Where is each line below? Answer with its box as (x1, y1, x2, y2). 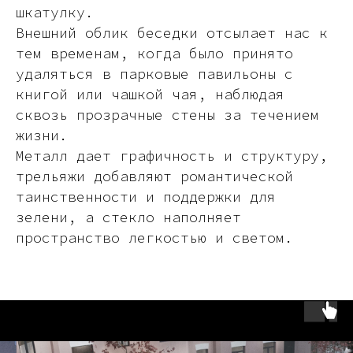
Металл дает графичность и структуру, (16, 147, 328, 165)
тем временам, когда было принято (16, 44, 293, 62)
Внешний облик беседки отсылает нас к (16, 24, 328, 42)
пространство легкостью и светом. (16, 229, 293, 247)
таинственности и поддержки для (16, 188, 276, 206)
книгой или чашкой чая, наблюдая (16, 85, 284, 103)
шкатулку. (16, 3, 94, 21)
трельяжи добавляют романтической (16, 167, 293, 185)
